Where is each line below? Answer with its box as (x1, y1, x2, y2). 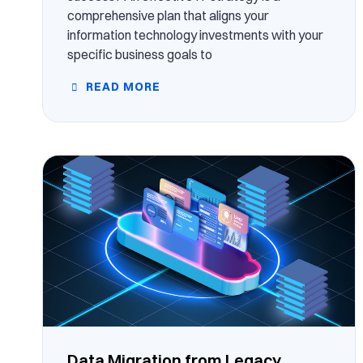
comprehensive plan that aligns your (67, 6, 269, 23)
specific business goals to (67, 45, 212, 62)
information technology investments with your (67, 26, 323, 43)
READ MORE (83, 79, 160, 94)
